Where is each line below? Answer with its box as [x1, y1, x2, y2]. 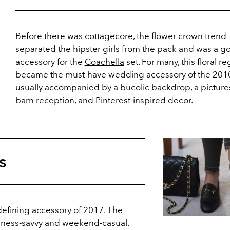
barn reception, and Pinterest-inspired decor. [15, 95, 193, 105]
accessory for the [15, 56, 85, 67]
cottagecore [84, 31, 133, 41]
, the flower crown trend [132, 31, 226, 41]
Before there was [15, 31, 85, 41]
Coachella [84, 56, 124, 67]
